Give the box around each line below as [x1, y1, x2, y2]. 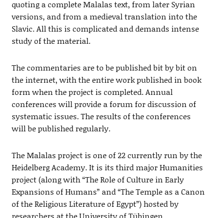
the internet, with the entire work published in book [11, 73, 201, 85]
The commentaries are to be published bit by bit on [11, 61, 197, 73]
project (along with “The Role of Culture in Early [11, 173, 184, 185]
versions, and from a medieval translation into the [11, 10, 197, 22]
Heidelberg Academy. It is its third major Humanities [11, 161, 203, 173]
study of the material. [11, 35, 91, 46]
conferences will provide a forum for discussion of [11, 98, 196, 109]
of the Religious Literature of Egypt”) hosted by [11, 198, 179, 209]
